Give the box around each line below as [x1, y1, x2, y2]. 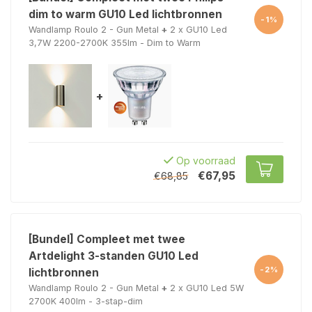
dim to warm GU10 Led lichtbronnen [29, 8, 222, 21]
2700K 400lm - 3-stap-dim [29, 296, 143, 306]
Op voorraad [173, 155, 235, 166]
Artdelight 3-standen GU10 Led [29, 249, 198, 263]
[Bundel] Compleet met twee [29, 233, 185, 246]
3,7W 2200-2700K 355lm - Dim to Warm [29, 38, 201, 48]
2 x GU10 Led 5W [170, 283, 244, 293]
